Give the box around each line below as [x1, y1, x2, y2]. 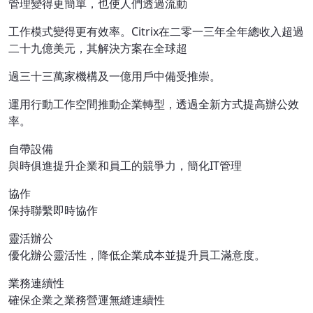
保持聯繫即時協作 [8, 203, 98, 218]
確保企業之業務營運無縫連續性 [8, 292, 165, 307]
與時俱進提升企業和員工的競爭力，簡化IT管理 [8, 158, 242, 173]
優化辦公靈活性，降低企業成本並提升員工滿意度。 [8, 247, 265, 263]
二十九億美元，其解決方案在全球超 [8, 41, 187, 56]
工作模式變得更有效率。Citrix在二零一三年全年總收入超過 [8, 24, 304, 39]
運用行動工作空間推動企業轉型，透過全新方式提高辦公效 [8, 96, 299, 112]
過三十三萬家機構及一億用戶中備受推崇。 [8, 68, 221, 84]
